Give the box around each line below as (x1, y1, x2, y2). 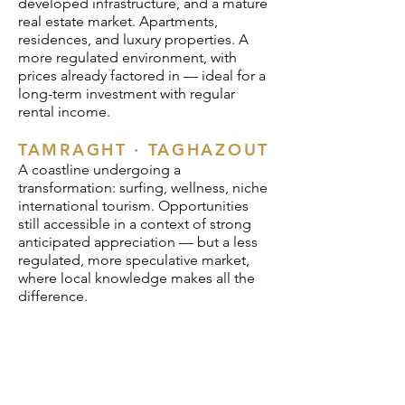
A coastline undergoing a (18, 161, 181, 178)
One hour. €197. (18, 349, 181, 376)
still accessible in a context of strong (18, 215, 251, 232)
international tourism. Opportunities (18, 197, 249, 214)
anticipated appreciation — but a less (18, 233, 258, 250)
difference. (18, 287, 88, 305)
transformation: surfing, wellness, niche (18, 179, 268, 196)
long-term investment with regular (18, 85, 235, 102)
